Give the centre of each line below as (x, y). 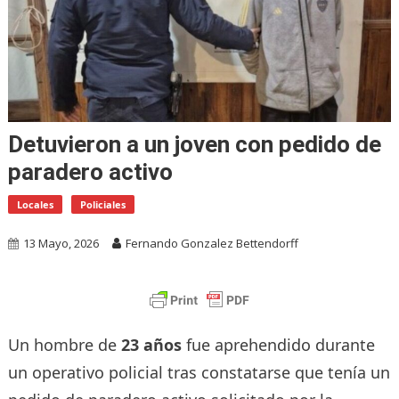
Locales (35, 204)
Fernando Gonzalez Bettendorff (212, 243)
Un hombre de (64, 344)
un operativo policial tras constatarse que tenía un (199, 372)
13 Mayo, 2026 (61, 243)
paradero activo (90, 171)
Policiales (102, 204)
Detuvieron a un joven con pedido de (194, 144)
